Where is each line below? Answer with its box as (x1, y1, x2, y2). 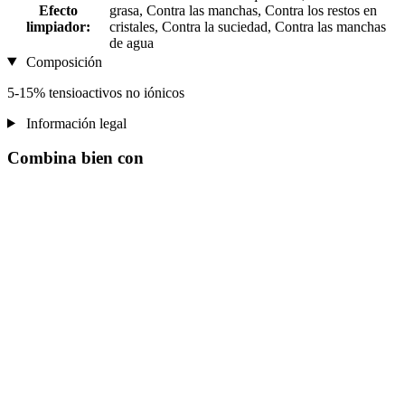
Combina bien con (7, 148, 144, 168)
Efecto (38, 2, 78, 18)
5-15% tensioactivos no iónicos (7, 84, 184, 100)
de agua (109, 34, 154, 51)
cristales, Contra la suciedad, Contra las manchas (109, 18, 386, 34)
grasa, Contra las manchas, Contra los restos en (109, 2, 377, 18)
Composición (22, 53, 102, 70)
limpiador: (25, 18, 90, 34)
